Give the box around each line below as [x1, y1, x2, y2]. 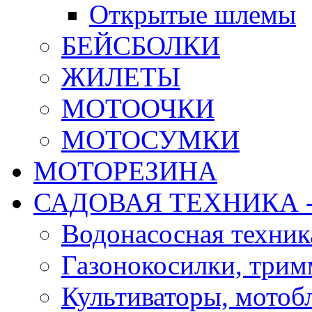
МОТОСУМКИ [61, 125, 240, 155]
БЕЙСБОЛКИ [61, 31, 220, 61]
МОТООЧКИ [61, 93, 214, 124]
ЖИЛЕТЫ [61, 62, 180, 93]
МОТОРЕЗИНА [33, 156, 217, 187]
